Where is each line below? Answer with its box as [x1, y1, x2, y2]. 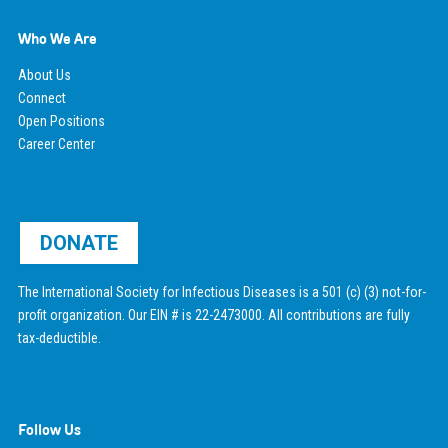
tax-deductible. [17, 329, 101, 346]
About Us [17, 66, 71, 83]
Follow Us [17, 419, 81, 439]
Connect [17, 89, 66, 106]
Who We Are [17, 28, 97, 48]
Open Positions [17, 112, 105, 129]
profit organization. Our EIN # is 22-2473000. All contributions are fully [17, 306, 410, 323]
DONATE [39, 230, 118, 255]
